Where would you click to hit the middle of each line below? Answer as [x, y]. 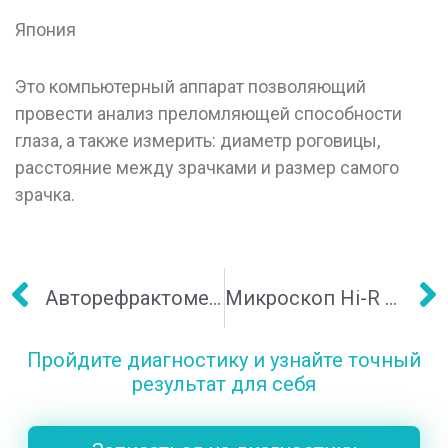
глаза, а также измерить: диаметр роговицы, [197, 141]
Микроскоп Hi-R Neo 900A [390, 297]
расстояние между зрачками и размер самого [207, 168]
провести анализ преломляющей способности [208, 114]
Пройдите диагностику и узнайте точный [224, 359]
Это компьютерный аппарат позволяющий [190, 87]
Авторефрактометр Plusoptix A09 [215, 297]
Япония [45, 30]
